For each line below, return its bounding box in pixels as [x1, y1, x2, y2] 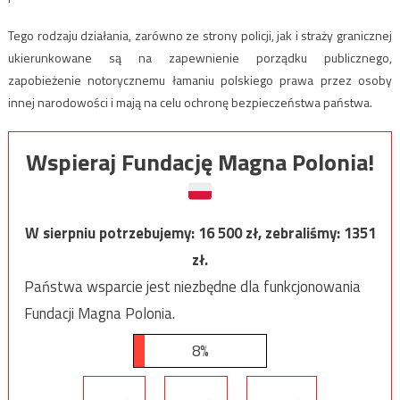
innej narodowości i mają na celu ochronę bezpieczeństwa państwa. [7, 93, 372, 112]
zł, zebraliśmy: [245, 221, 344, 246]
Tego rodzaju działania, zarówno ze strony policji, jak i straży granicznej [7, 26, 393, 46]
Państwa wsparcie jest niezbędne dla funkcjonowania [23, 275, 361, 299]
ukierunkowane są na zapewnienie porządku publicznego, [7, 48, 393, 68]
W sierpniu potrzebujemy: [24, 221, 198, 246]
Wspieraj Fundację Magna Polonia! [26, 145, 374, 180]
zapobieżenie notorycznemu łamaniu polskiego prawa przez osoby [7, 71, 393, 90]
